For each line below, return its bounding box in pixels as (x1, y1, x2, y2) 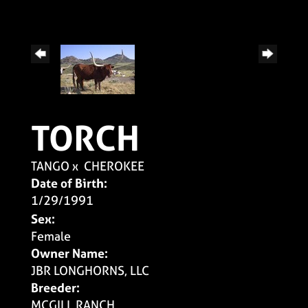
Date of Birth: (31, 174, 107, 192)
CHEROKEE (84, 157, 144, 175)
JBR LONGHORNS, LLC (31, 261, 149, 279)
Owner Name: (31, 244, 108, 262)
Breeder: (31, 278, 80, 296)
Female (31, 227, 71, 245)
